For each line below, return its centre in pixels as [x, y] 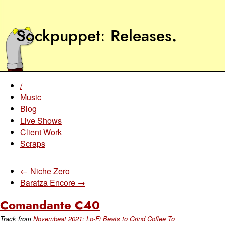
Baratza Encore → [53, 183]
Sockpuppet [58, 36]
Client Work [41, 132]
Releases [141, 36]
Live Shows [41, 120]
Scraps [33, 143]
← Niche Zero [45, 171]
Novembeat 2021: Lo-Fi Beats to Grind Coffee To [104, 219]
